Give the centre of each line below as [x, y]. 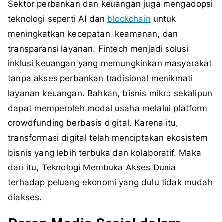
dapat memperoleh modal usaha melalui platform [108, 108]
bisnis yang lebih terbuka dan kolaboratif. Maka [105, 153]
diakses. [25, 197]
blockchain [129, 19]
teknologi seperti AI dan [58, 19]
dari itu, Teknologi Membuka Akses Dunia [92, 168]
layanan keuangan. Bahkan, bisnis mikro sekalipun [110, 93]
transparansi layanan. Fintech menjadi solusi [98, 49]
